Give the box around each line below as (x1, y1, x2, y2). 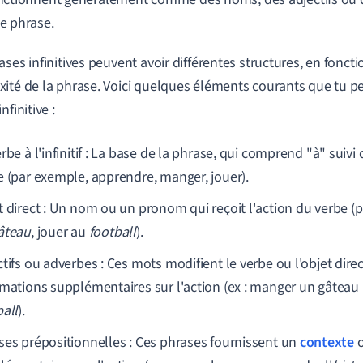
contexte (299, 332, 354, 352)
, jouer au (31, 222, 89, 242)
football (88, 222, 136, 242)
